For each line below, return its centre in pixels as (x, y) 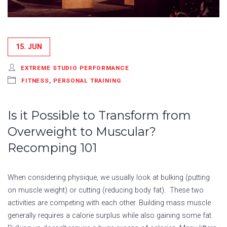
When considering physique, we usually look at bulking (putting (109, 177)
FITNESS (35, 80)
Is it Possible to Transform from (99, 115)
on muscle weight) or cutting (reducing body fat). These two (106, 190)
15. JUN (29, 47)
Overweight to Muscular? (82, 131)
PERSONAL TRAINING (87, 80)
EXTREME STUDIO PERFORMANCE (75, 68)
